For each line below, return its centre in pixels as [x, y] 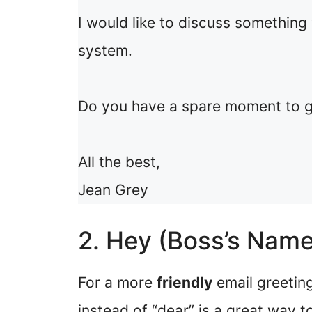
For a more [117, 283]
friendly [185, 283]
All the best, [119, 162]
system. [105, 50]
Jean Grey [113, 189]
